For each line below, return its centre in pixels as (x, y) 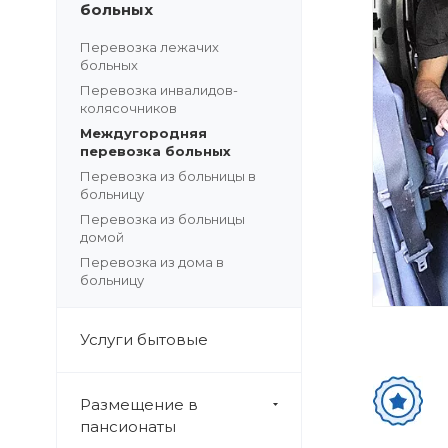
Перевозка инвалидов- (159, 90)
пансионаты (128, 426)
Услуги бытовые (144, 339)
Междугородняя (143, 133)
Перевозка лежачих (149, 47)
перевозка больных (155, 151)
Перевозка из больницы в (168, 176)
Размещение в (139, 404)
